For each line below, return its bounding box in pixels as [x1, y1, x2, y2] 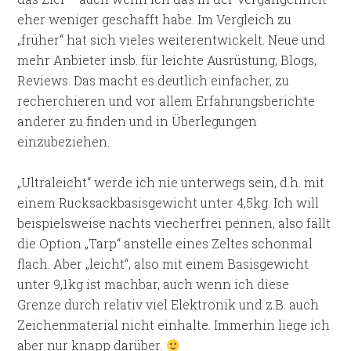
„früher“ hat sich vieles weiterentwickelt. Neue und [17, 31, 326, 48]
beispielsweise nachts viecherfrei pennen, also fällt [17, 215, 331, 231]
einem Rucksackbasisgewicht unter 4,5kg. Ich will [17, 194, 320, 211]
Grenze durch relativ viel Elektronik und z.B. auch [17, 296, 320, 313]
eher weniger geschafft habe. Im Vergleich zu [17, 11, 292, 27]
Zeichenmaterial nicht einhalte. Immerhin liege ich [17, 317, 331, 333]
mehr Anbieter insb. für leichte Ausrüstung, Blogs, [17, 52, 317, 68]
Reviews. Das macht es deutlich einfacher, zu [17, 72, 290, 89]
